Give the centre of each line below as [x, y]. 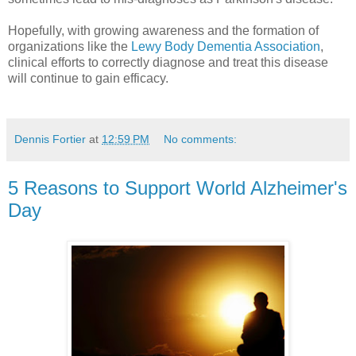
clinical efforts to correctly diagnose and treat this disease [168, 62]
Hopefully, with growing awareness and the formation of [163, 30]
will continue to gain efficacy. [88, 78]
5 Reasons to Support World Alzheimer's [178, 188]
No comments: [201, 139]
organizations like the [70, 46]
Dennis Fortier [50, 139]
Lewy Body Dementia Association [226, 46]
